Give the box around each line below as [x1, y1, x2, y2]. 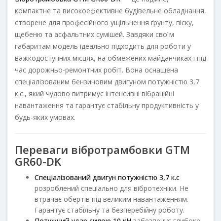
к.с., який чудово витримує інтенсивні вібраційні [15, 88, 174, 98]
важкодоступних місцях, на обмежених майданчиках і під [15, 53, 206, 63]
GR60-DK [15, 153, 61, 169]
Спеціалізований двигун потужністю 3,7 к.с [35, 172, 180, 182]
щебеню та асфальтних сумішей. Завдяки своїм [15, 29, 174, 39]
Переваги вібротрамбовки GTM [15, 142, 190, 157]
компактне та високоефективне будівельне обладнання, [15, 5, 206, 15]
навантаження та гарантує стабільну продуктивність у [15, 100, 199, 110]
